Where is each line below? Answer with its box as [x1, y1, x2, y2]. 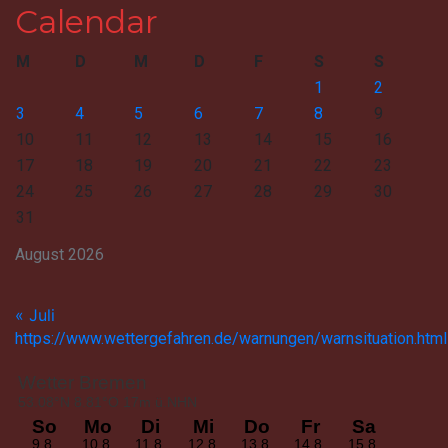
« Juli [15, 305, 55, 326]
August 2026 [15, 245, 104, 265]
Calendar [15, 2, 158, 42]
